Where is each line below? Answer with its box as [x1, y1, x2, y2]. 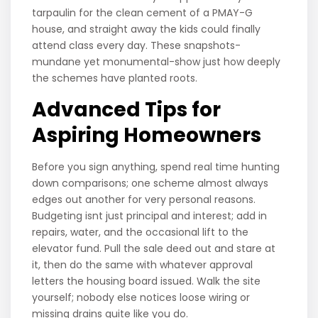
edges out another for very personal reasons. [32, 192, 256, 207]
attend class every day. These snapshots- [32, 38, 241, 53]
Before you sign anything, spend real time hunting [32, 160, 280, 175]
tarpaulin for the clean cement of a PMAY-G [32, 6, 253, 21]
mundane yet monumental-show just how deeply [32, 55, 281, 70]
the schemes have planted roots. [32, 71, 201, 86]
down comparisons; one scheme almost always [32, 176, 269, 191]
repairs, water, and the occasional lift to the [32, 225, 249, 240]
